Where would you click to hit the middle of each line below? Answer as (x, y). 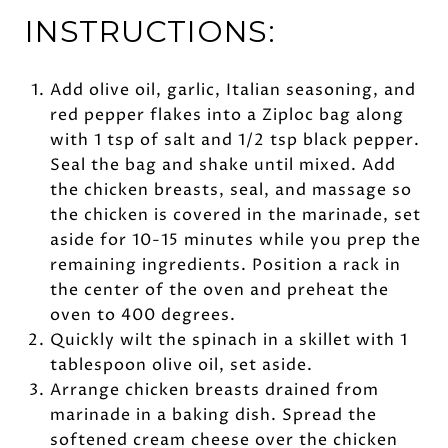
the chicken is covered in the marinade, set (235, 214)
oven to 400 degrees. (142, 314)
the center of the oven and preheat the (219, 289)
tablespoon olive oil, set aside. (181, 364)
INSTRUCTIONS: (150, 31)
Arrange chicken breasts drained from (214, 389)
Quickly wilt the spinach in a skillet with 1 (228, 339)
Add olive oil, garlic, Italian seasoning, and (232, 89)
